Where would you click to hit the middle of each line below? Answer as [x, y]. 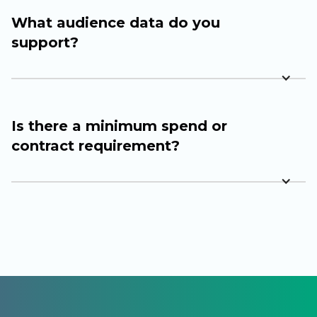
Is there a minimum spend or [119, 126]
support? [45, 43]
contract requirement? [96, 146]
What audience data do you [116, 23]
